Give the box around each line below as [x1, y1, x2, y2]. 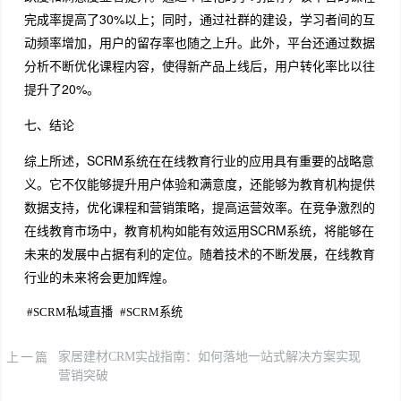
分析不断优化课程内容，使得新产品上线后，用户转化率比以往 [23, 56, 375, 75]
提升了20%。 [23, 80, 99, 98]
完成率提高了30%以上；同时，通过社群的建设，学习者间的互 [23, 10, 375, 29]
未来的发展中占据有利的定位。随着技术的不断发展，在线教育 [23, 244, 375, 263]
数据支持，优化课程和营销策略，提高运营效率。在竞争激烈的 [23, 198, 375, 217]
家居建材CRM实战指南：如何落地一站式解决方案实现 [57, 349, 361, 363]
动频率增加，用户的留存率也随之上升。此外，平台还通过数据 [23, 33, 375, 52]
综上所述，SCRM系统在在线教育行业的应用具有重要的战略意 [23, 151, 374, 170]
